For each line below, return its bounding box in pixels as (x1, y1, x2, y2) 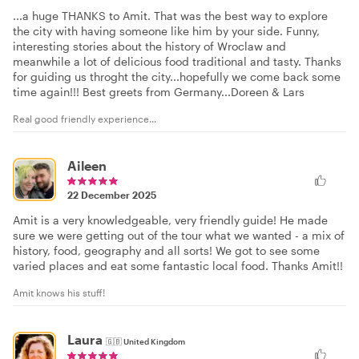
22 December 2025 (67, 188, 156, 200)
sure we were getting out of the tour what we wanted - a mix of (13, 228, 345, 242)
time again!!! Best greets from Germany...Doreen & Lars (13, 84, 305, 99)
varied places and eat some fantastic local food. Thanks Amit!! (13, 258, 343, 272)
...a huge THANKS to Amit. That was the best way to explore (13, 8, 328, 22)
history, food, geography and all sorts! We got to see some (13, 243, 320, 257)
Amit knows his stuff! (13, 286, 105, 298)
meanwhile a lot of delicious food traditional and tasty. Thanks (13, 54, 341, 68)
